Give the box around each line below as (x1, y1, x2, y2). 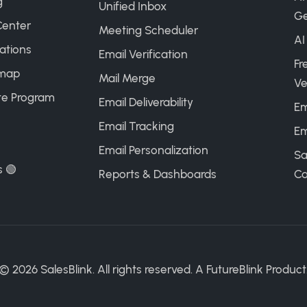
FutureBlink (206, 262, 263, 276)
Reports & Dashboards (99, 167, 217, 181)
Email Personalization (99, 143, 208, 157)
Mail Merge (99, 71, 156, 85)
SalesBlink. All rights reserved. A (38, 262, 206, 276)
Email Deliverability (99, 95, 193, 109)
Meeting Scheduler (99, 23, 198, 37)
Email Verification (99, 47, 188, 61)
